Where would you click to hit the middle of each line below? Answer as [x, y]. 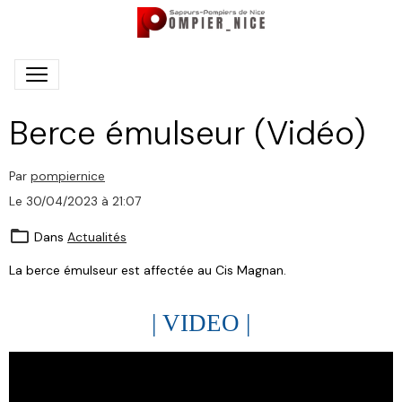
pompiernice [68, 176]
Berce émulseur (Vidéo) [187, 132]
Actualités [97, 236]
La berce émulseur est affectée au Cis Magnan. [148, 270]
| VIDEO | [201, 323]
